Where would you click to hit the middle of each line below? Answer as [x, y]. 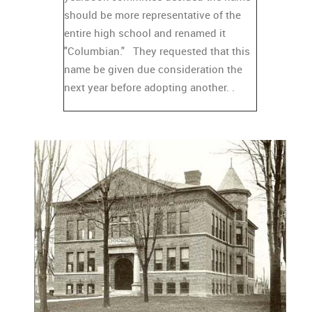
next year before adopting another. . [151, 87]
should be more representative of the [153, 14]
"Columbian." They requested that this [157, 50]
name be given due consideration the [153, 69]
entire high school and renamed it [145, 32]
